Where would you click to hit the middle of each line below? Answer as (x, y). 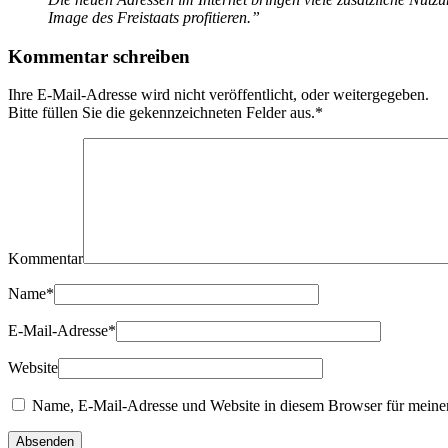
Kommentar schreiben (99, 56)
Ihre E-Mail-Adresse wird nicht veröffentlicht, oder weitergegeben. (218, 95)
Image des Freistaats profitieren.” (154, 17)
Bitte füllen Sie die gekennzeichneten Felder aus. (161, 113)
